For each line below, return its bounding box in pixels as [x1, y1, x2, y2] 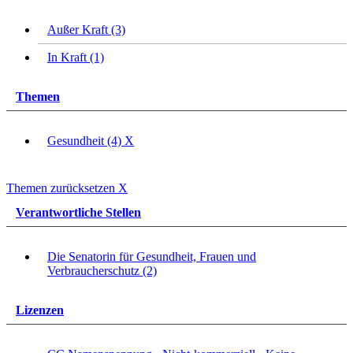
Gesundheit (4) [47, 134, 124, 148]
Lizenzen [16, 303, 64, 318]
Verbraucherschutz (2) [47, 264, 157, 278]
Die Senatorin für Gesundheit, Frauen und [47, 250, 256, 264]
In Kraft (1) [47, 50, 104, 64]
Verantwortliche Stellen [16, 205, 141, 219]
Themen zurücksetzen [6, 181, 118, 195]
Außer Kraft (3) [47, 22, 125, 36]
